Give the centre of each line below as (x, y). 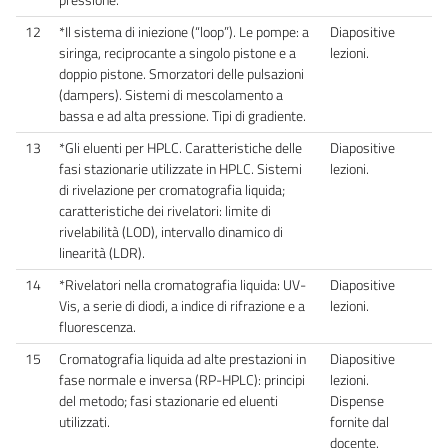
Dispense (357, 400)
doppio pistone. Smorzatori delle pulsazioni (181, 73)
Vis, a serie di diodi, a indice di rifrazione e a (182, 305)
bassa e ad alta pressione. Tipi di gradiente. (182, 115)
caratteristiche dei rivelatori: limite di (165, 210)
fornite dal (359, 421)
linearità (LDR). (102, 252)
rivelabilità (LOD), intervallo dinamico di (171, 231)
